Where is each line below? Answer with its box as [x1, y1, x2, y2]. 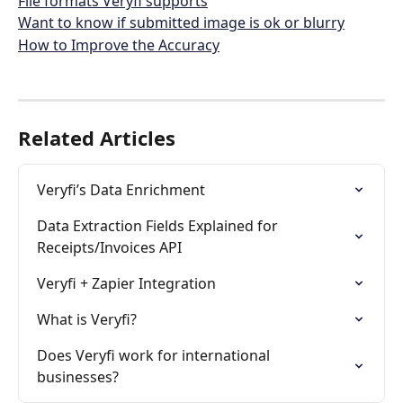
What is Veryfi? [37, 309, 137, 329]
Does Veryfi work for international [37, 345, 273, 365]
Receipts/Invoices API [37, 237, 182, 257]
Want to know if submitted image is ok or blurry [18, 13, 345, 33]
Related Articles [18, 123, 175, 151]
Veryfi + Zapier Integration [37, 273, 216, 293]
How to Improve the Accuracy [18, 34, 219, 55]
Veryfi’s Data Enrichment [37, 179, 205, 200]
